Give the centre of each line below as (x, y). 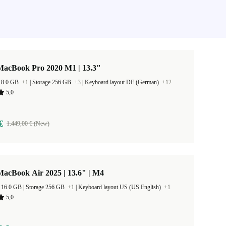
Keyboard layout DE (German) (123, 82)
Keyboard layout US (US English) (120, 187)
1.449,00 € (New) (28, 124)
